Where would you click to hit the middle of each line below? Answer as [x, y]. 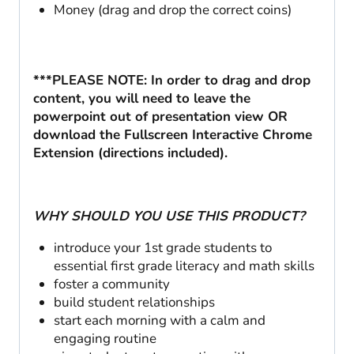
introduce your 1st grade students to [162, 247]
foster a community [111, 284]
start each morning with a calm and [159, 320]
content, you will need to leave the [142, 98]
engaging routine [105, 338]
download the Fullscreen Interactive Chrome [173, 134]
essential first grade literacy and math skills [184, 265]
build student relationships [134, 302]
